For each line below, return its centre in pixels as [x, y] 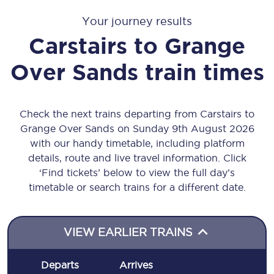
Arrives [136, 265]
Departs [60, 265]
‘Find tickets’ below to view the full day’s [137, 172]
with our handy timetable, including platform [137, 143]
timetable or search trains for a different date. [137, 187]
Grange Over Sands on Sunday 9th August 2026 [137, 128]
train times [204, 72]
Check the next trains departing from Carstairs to [137, 114]
